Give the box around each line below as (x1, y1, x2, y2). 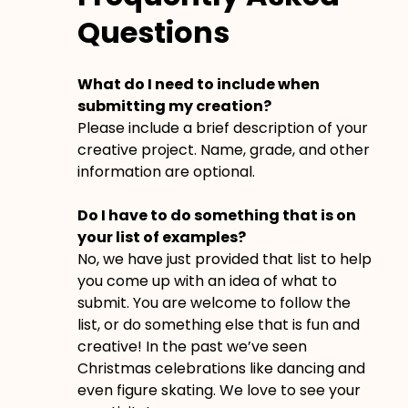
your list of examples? (76, 226, 246, 248)
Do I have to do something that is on (76, 204, 356, 226)
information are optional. (76, 160, 255, 182)
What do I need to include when (76, 73, 320, 95)
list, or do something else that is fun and (76, 313, 360, 335)
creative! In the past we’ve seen (76, 335, 307, 357)
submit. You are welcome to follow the (76, 291, 351, 313)
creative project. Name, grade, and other (76, 138, 370, 160)
